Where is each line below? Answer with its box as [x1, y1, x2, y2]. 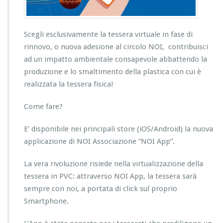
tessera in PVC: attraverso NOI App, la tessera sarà [24, 171, 197, 181]
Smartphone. [24, 196, 69, 206]
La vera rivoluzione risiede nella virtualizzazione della [24, 159, 203, 168]
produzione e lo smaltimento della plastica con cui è [24, 67, 201, 76]
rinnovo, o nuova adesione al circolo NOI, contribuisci [24, 42, 208, 51]
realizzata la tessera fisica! [24, 79, 113, 89]
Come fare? [24, 102, 63, 111]
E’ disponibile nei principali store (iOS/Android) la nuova [24, 124, 213, 133]
